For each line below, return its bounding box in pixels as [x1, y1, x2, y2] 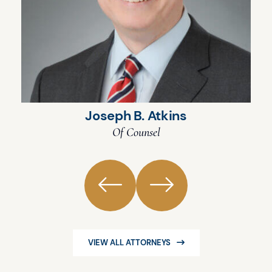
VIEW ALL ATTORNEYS [87, 237, 171, 248]
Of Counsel [112, 124, 160, 140]
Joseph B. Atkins [85, 106, 187, 124]
